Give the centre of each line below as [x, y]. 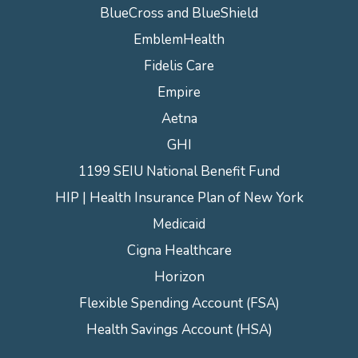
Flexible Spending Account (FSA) [179, 304]
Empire [179, 93]
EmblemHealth [179, 40]
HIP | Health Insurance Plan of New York [179, 198]
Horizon [179, 277]
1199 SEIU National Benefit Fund [179, 172]
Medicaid [179, 225]
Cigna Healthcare [179, 251]
